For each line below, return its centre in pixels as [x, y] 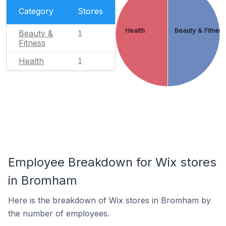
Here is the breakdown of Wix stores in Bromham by [109, 200]
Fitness [32, 43]
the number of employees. [59, 213]
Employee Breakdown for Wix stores [112, 162]
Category [36, 11]
